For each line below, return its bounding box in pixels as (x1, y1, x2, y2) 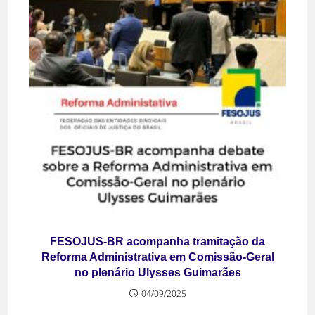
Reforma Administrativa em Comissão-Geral (41, 250, 274, 263)
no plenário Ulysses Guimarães (74, 266, 241, 278)
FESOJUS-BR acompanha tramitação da (50, 235, 265, 247)
